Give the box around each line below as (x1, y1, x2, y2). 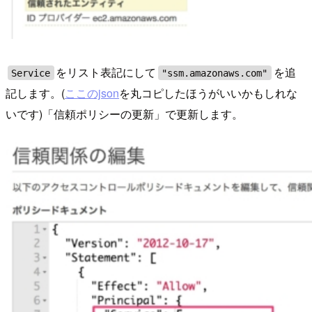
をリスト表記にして (56, 64, 157, 81)
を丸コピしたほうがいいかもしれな (119, 85, 297, 102)
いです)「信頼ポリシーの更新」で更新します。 (6, 106, 243, 123)
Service (11, 67, 51, 79)
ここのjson (65, 85, 119, 102)
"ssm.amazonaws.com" (162, 67, 268, 79)
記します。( (6, 85, 65, 102)
